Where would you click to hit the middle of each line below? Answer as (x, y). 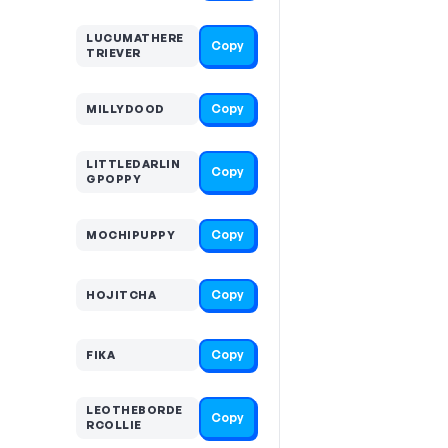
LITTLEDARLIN (133, 164)
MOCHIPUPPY (130, 234)
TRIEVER (113, 53)
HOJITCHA (121, 294)
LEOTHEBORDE (134, 410)
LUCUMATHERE (135, 38)
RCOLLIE (114, 425)
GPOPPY (113, 179)
